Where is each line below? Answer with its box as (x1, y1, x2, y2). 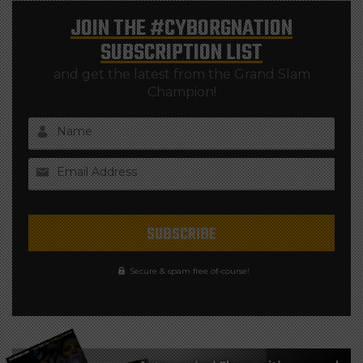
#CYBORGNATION (150, 11, 293, 46)
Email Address (57, 164, 137, 179)
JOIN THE (70, 11, 150, 46)
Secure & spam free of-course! (130, 265, 250, 276)
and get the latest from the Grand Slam (53, 66, 310, 82)
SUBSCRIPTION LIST (100, 35, 263, 70)
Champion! (147, 83, 216, 100)
